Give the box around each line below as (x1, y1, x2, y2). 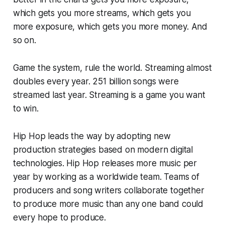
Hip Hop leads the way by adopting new (13, 131, 171, 141)
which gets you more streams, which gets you (13, 8, 191, 18)
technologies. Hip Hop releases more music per (13, 158, 197, 168)
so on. (13, 35, 36, 45)
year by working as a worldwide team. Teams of (13, 171, 200, 182)
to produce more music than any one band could (13, 198, 204, 209)
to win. (13, 103, 39, 114)
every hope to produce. (13, 212, 106, 222)
